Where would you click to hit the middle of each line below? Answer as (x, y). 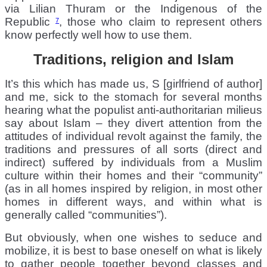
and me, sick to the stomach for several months (133, 97)
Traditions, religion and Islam (133, 59)
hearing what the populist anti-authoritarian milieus (133, 110)
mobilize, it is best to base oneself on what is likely (133, 250)
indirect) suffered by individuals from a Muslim (133, 162)
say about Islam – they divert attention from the (133, 123)
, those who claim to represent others (161, 21)
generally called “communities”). (86, 215)
